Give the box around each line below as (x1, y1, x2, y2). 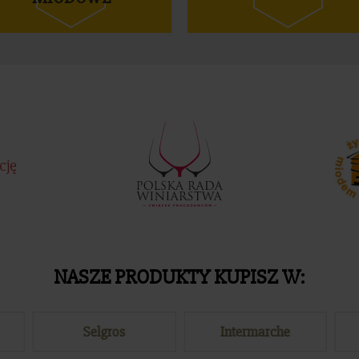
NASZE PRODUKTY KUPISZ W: (54, 264, 305, 290)
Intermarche (220, 323, 290, 341)
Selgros (83, 323, 126, 341)
